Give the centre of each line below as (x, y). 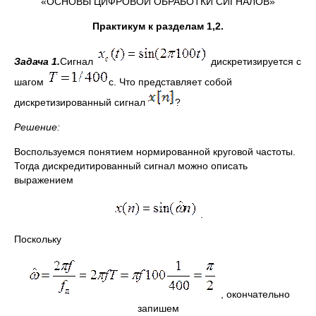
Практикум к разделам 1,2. (158, 26)
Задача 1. (37, 61)
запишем (158, 308)
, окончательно (254, 294)
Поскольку (38, 239)
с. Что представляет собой (170, 82)
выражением (44, 180)
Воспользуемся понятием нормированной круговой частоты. (155, 152)
